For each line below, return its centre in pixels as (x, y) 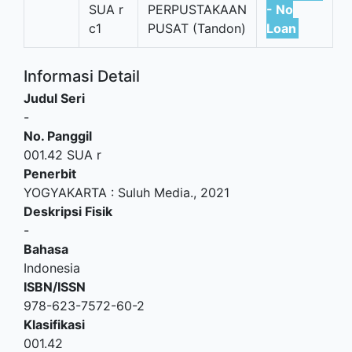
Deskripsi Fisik (68, 211)
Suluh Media (154, 192)
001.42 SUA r (62, 154)
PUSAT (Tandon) (197, 28)
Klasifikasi (54, 324)
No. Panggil (58, 136)
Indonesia (52, 268)
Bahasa (46, 249)
